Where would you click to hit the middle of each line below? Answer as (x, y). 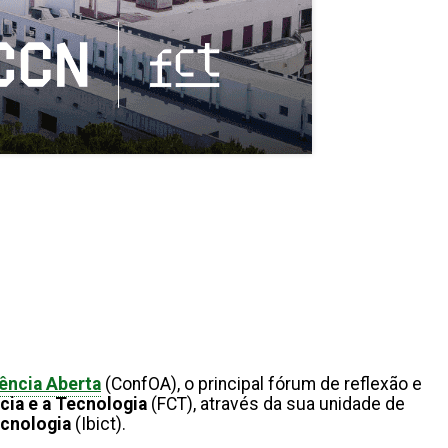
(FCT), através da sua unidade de (276, 404)
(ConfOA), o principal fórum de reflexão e (261, 384)
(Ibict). (104, 424)
